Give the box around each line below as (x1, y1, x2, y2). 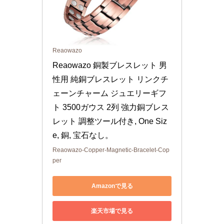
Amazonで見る (91, 182, 133, 189)
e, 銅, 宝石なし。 (52, 131, 113, 140)
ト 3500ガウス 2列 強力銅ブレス (52, 103, 169, 112)
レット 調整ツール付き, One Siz (52, 117, 167, 126)
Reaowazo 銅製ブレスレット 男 (52, 61, 167, 70)
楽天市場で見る (91, 207, 133, 214)
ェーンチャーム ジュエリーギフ (52, 89, 166, 98)
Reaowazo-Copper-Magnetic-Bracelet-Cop (52, 146, 169, 154)
